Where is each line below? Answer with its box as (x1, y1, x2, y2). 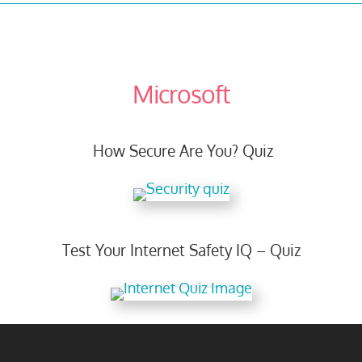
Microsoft (133, 78, 229, 110)
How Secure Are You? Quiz (89, 141, 273, 161)
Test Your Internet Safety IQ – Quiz (61, 240, 301, 260)
